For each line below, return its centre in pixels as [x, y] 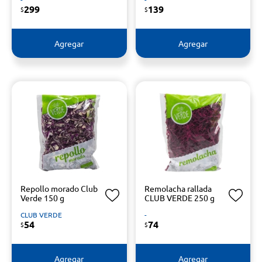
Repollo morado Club [59, 188]
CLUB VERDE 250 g [179, 198]
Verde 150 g [42, 198]
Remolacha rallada [178, 188]
